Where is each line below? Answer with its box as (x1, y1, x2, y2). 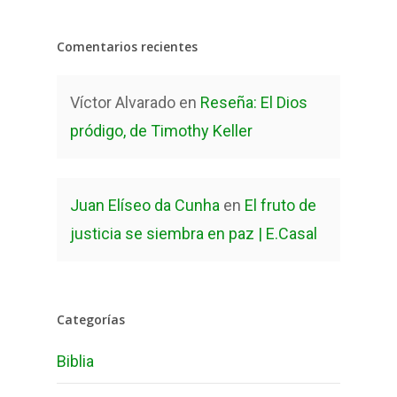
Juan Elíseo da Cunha (70, 196, 220, 215)
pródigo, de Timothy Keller (70, 121, 253, 141)
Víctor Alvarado (70, 93, 175, 113)
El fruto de (245, 196, 316, 215)
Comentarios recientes (57, 38, 198, 56)
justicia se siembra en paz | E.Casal (70, 224, 317, 244)
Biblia (57, 352, 94, 371)
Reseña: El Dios (200, 93, 307, 113)
